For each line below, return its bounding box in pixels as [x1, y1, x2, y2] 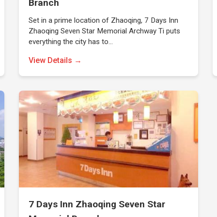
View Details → [29, 56, 82, 65]
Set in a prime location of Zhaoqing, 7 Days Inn [29, 16, 179, 25]
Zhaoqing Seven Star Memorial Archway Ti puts [29, 27, 181, 35]
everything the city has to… [29, 37, 113, 46]
